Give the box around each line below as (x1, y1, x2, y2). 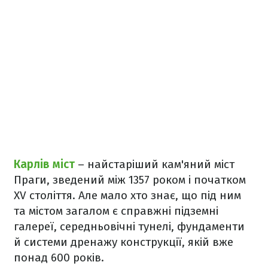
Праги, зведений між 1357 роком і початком (14, 173, 246, 187)
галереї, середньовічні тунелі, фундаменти (14, 220, 245, 234)
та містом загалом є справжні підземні (14, 204, 218, 218)
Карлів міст (14, 157, 78, 172)
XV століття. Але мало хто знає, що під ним (14, 188, 241, 203)
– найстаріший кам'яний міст (78, 157, 234, 172)
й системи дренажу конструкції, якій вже (14, 235, 233, 249)
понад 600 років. (14, 251, 104, 265)
